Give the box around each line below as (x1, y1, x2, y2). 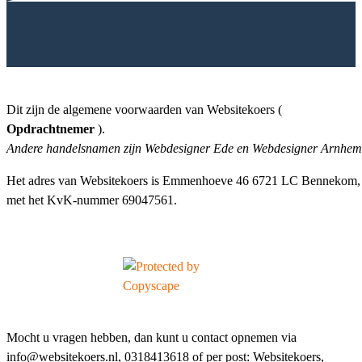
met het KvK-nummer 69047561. (6, 193, 177, 208)
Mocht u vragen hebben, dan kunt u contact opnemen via (6, 330, 297, 346)
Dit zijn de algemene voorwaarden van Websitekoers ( (6, 103, 282, 118)
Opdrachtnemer (6, 122, 95, 137)
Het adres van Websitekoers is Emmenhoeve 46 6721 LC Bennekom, (6, 174, 360, 189)
